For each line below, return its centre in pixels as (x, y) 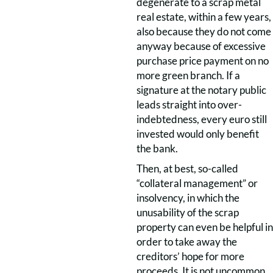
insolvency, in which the (188, 198)
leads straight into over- (189, 105)
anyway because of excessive (201, 46)
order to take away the (187, 242)
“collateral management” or (197, 183)
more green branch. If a (188, 75)
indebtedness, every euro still (202, 119)
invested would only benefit (198, 134)
